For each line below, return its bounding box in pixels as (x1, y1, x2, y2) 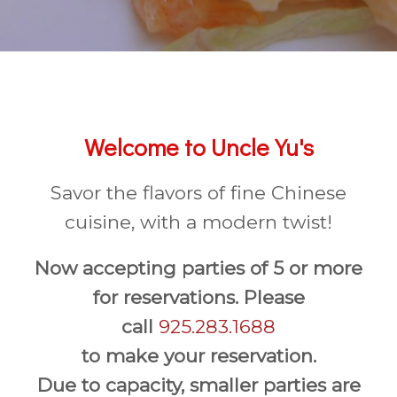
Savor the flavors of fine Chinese (51, 182, 346, 205)
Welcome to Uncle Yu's (83, 131, 314, 163)
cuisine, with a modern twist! (65, 211, 332, 234)
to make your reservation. (81, 345, 316, 368)
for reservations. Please (92, 286, 305, 309)
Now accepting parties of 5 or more (35, 257, 362, 280)
